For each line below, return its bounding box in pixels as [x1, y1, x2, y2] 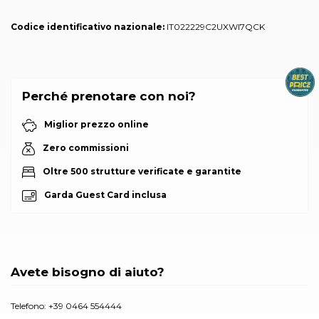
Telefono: [11, 300, 48, 311]
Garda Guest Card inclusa [41, 189, 167, 201]
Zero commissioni [40, 142, 129, 154]
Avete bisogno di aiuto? [11, 265, 164, 280]
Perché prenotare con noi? [22, 88, 196, 103]
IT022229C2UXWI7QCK [164, 21, 265, 32]
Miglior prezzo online [41, 119, 149, 130]
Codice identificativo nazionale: [11, 21, 164, 32]
